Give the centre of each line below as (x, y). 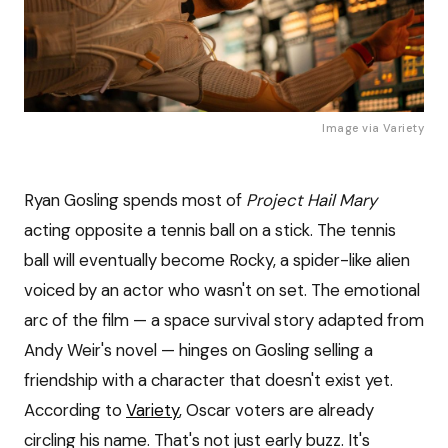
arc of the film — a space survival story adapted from (224, 319)
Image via (352, 127)
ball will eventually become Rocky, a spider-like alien (217, 259)
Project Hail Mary (311, 199)
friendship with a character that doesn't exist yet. (208, 379)
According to (75, 409)
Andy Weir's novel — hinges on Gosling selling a (198, 349)
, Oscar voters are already (276, 409)
